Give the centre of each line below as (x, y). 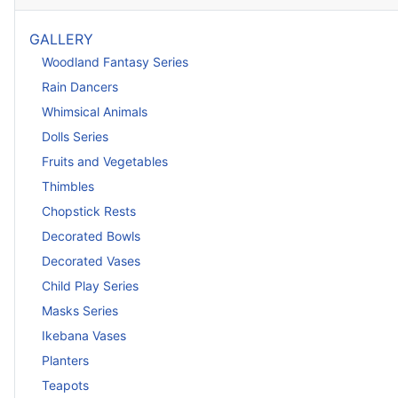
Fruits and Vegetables (105, 162)
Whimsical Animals (95, 112)
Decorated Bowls (91, 236)
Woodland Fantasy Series (115, 62)
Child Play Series (90, 286)
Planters (65, 361)
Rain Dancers (80, 87)
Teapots (65, 386)
